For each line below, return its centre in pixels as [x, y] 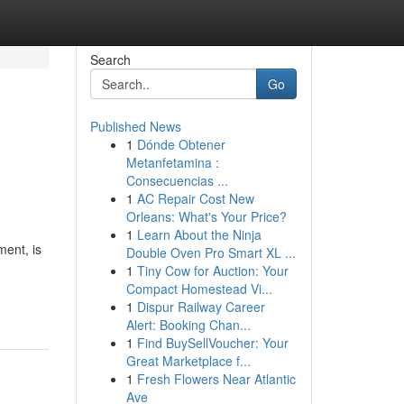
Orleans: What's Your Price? [206, 216]
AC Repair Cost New [195, 198]
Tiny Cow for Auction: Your [212, 271]
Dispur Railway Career [201, 307]
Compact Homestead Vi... [199, 289]
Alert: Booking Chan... [188, 325]
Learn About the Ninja [199, 234]
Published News [135, 126]
